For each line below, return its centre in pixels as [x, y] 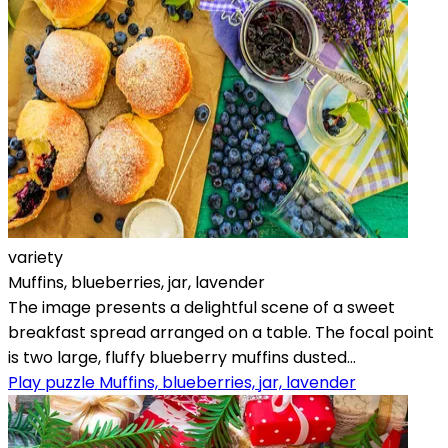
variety [35, 257]
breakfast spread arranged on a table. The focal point [221, 332]
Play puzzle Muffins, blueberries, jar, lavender [182, 382]
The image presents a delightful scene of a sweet [201, 307]
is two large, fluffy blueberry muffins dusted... [182, 357]
